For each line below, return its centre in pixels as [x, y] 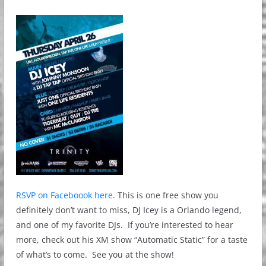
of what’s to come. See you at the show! [95, 254]
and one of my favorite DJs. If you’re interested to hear [124, 225]
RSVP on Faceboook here [64, 195]
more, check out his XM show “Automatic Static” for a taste [132, 240]
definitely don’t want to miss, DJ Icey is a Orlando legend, [129, 210]
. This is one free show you [165, 195]
